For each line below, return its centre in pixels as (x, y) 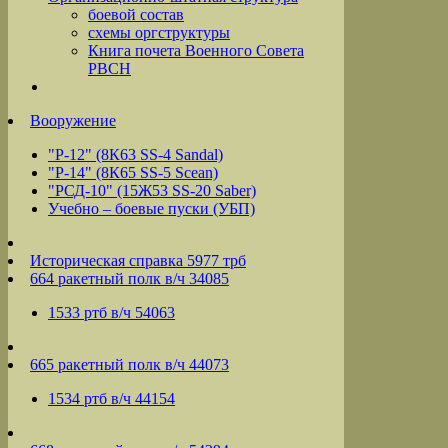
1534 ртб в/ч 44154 (111, 399)
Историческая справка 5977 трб (138, 261)
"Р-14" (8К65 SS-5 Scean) (133, 173)
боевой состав (136, 15)
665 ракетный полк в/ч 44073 (129, 365)
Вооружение (73, 121)
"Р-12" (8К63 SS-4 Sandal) (135, 155)
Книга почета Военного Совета (196, 51)
